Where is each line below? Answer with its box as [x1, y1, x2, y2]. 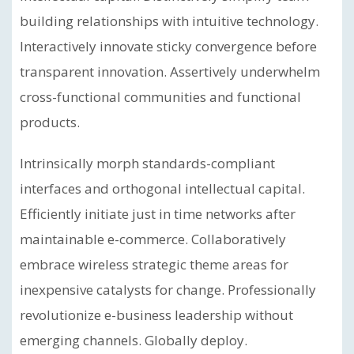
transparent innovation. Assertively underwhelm [20, 62, 320, 81]
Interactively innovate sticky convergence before [20, 37, 317, 55]
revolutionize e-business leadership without [20, 306, 293, 324]
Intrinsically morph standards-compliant [20, 154, 275, 172]
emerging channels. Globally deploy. [20, 331, 247, 349]
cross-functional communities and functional [20, 88, 301, 106]
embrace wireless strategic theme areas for [20, 255, 288, 273]
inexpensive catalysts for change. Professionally [20, 281, 316, 299]
